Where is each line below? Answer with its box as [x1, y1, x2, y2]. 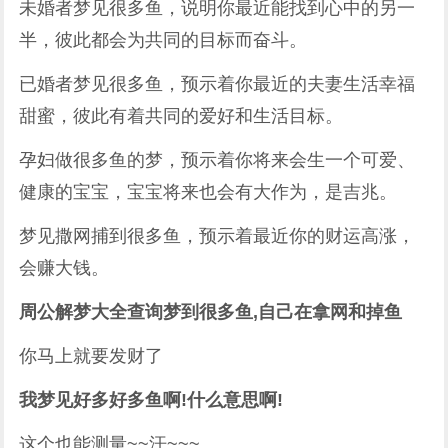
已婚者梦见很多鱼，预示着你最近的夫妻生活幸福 [19, 74, 416, 94]
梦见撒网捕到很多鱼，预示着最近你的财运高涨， [19, 226, 416, 246]
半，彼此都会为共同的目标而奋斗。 [19, 30, 308, 50]
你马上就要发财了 [19, 346, 164, 366]
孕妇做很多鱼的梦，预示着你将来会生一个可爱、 [19, 150, 416, 170]
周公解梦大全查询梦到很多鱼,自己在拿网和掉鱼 [19, 302, 403, 322]
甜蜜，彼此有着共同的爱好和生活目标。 [19, 106, 344, 126]
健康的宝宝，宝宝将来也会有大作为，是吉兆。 [19, 182, 398, 202]
